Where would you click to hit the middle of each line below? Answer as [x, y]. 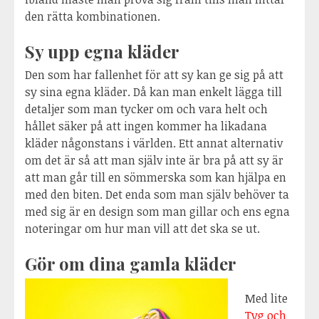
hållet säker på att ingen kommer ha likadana [146, 126]
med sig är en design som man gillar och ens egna [157, 212]
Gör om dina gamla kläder [131, 264]
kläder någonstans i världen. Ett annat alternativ [154, 143]
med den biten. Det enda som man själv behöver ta [157, 195]
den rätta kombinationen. [93, 17]
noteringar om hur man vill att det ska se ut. [142, 229]
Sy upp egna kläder [102, 52]
